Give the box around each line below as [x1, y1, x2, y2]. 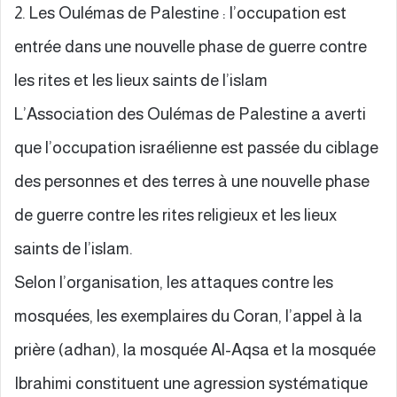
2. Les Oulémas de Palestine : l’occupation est [14, 3, 346, 22]
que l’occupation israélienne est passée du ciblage [14, 137, 378, 157]
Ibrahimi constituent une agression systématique [14, 373, 368, 393]
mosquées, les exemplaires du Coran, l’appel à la [14, 306, 362, 325]
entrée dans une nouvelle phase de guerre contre [14, 36, 367, 56]
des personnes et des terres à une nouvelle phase [14, 171, 370, 191]
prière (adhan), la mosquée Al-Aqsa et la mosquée [14, 339, 376, 359]
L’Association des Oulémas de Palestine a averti [14, 104, 366, 123]
